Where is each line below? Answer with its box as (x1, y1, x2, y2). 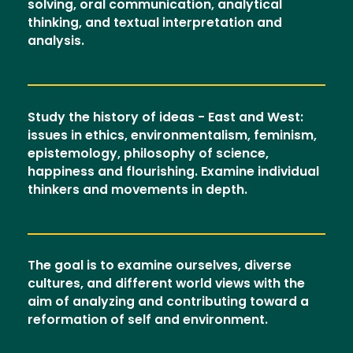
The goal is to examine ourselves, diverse (28, 260, 292, 273)
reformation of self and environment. (28, 314, 268, 328)
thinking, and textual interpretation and (28, 17, 282, 30)
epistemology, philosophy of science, (28, 147, 269, 161)
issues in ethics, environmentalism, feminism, (28, 129, 317, 143)
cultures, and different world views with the (28, 278, 305, 292)
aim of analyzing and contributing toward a (28, 296, 309, 310)
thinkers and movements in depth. (28, 184, 247, 197)
